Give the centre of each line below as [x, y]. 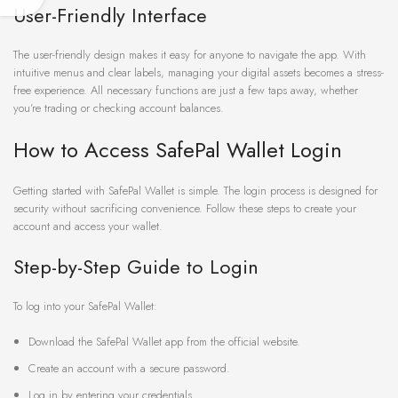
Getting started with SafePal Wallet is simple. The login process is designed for [195, 191]
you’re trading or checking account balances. [119, 108]
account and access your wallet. [88, 227]
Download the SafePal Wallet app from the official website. [164, 342]
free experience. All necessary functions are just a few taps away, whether [186, 91]
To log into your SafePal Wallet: [85, 306]
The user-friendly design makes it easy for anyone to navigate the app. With [190, 55]
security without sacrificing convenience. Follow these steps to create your [185, 209]
